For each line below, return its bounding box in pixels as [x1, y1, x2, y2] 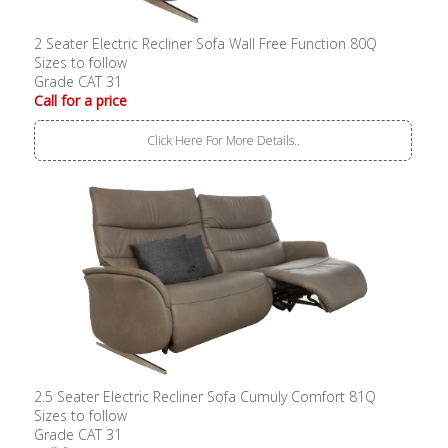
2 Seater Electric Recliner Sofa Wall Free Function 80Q [34, 34, 378, 54]
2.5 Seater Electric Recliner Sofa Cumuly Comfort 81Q [34, 387, 377, 407]
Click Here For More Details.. [146, 132, 300, 150]
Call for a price [34, 91, 128, 111]
